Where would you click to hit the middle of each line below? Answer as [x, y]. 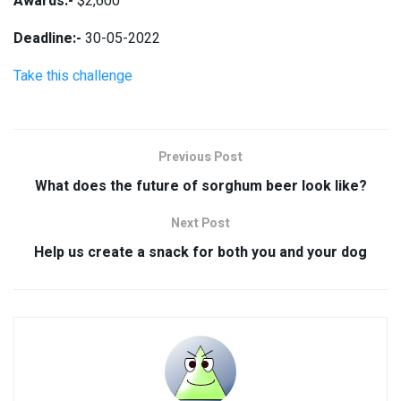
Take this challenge [73, 76]
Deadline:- [47, 38]
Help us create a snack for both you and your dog [200, 252]
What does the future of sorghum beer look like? [200, 186]
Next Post [200, 223]
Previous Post [200, 157]
